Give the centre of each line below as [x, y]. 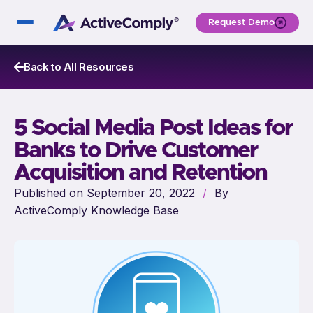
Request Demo [241, 22]
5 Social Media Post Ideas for [153, 129]
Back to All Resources [79, 67]
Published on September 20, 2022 [106, 193]
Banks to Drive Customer [136, 151]
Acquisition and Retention [140, 173]
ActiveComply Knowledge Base [96, 210]
